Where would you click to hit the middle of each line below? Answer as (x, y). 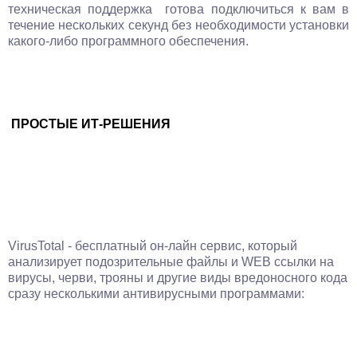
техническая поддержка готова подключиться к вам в (178, 9)
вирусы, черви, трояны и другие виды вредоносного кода (178, 278)
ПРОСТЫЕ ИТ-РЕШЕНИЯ (91, 124)
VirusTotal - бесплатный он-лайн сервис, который (153, 246)
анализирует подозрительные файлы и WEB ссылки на (171, 262)
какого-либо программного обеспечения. (128, 41)
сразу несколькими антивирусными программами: (156, 294)
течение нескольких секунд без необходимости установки (178, 25)
